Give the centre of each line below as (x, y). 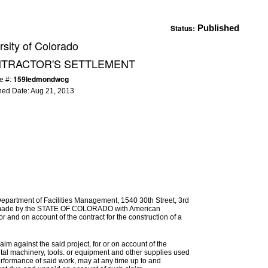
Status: (183, 28)
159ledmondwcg (41, 79)
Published (218, 28)
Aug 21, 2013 (52, 91)
